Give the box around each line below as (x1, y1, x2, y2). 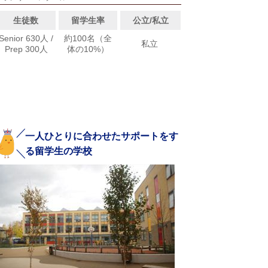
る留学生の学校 (25, 146, 93, 157)
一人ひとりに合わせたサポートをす (25, 131, 179, 142)
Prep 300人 (4, 44, 48, 54)
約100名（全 (63, 33, 112, 44)
